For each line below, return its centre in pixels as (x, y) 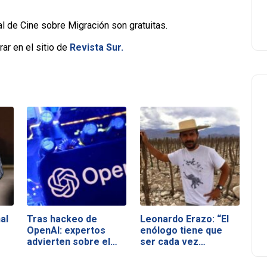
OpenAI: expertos (66, 230)
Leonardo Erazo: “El (184, 219)
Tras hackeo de (62, 219)
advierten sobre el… (72, 241)
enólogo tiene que (181, 230)
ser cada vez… (173, 241)
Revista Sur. (96, 47)
